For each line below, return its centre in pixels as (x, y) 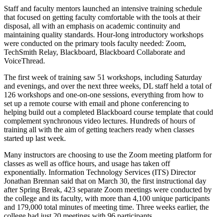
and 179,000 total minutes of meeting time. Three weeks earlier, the (106, 207)
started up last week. (35, 138)
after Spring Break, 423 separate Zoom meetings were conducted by (108, 189)
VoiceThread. (24, 61)
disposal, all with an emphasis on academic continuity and (92, 26)
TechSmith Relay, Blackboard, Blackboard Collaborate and (94, 52)
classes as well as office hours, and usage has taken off (87, 163)
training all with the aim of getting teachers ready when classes (99, 129)
